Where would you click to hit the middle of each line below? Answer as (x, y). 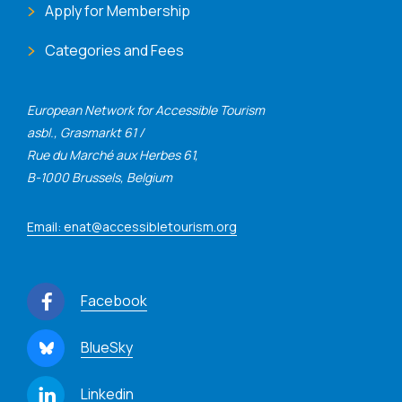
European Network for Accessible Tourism (146, 109)
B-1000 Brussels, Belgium (100, 177)
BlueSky (107, 347)
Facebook (114, 300)
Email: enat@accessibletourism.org (132, 226)
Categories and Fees (114, 50)
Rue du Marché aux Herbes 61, (113, 154)
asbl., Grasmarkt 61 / (85, 132)
